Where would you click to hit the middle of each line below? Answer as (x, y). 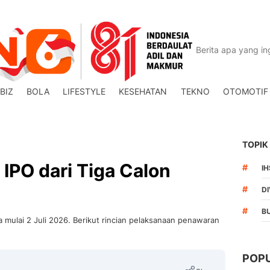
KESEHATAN (143, 91)
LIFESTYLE (84, 91)
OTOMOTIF (245, 91)
